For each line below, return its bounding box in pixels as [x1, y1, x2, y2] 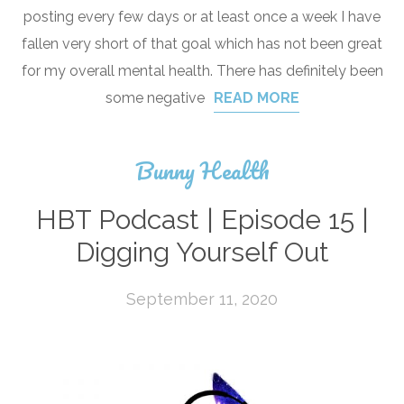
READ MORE [213, 88, 299, 106]
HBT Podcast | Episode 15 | [35, 203, 369, 235]
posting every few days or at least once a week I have [23, 7, 381, 25]
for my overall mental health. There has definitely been [21, 61, 383, 79]
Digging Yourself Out [75, 235, 329, 268]
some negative [105, 88, 205, 106]
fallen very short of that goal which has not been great [22, 34, 382, 52]
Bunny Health [134, 151, 270, 189]
